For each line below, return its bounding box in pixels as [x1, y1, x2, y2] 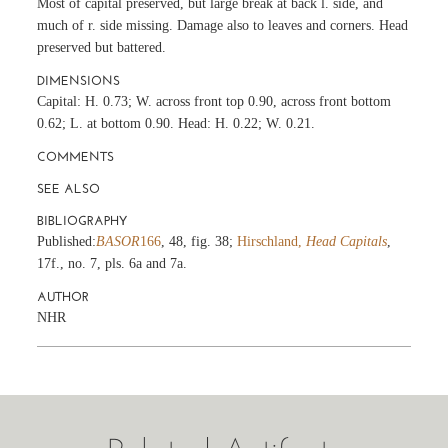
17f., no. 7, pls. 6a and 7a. [37, 255, 188, 271]
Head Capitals [306, 233, 388, 249]
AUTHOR [37, 288, 90, 304]
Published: [37, 233, 97, 249]
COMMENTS [37, 148, 115, 164]
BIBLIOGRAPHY [37, 212, 128, 228]
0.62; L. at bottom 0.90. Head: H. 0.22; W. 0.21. [37, 115, 316, 131]
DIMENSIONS [37, 72, 121, 88]
